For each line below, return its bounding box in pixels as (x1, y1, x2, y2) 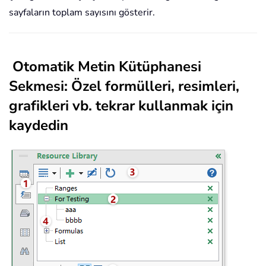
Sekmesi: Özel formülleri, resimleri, (9, 77, 239, 96)
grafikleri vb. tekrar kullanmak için (9, 96, 233, 116)
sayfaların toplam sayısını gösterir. (9, 6, 155, 20)
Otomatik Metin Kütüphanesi (12, 57, 201, 77)
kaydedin (9, 116, 68, 135)
